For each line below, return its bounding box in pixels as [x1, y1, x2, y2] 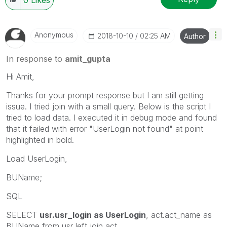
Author [184, 31, 206, 41]
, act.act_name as [146, 209, 212, 220]
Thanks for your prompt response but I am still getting [6, 90, 204, 100]
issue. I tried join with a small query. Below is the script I [6, 101, 211, 111]
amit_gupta [65, 53, 110, 64]
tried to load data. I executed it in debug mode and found [6, 112, 217, 123]
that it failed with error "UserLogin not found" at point [6, 123, 203, 134]
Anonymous [34, 30, 73, 39]
